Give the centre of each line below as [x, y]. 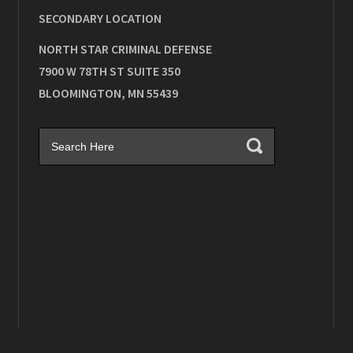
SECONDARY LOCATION [100, 18]
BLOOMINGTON [80, 93]
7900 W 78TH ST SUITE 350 [110, 71]
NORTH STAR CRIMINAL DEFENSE [125, 49]
